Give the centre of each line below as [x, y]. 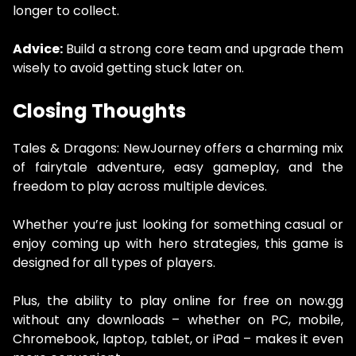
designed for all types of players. [114, 262]
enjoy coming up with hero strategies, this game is [178, 243]
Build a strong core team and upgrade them [203, 48]
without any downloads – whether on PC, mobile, [178, 319]
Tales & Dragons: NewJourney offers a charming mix [178, 148]
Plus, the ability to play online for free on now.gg [178, 300]
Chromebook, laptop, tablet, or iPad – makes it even [178, 339]
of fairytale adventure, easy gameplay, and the [178, 167]
